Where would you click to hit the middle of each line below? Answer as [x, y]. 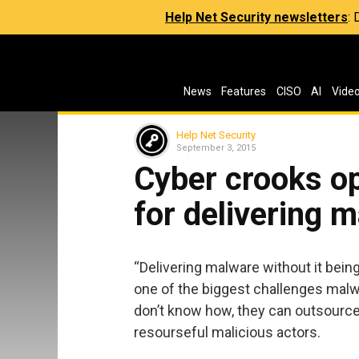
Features [244, 91]
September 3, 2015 [216, 147]
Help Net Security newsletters [256, 17]
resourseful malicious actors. [227, 332]
